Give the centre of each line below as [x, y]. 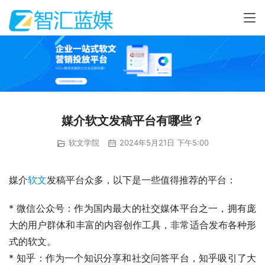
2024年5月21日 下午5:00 [163, 143]
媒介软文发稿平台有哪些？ [132, 121]
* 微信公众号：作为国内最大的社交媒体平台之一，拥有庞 [132, 208]
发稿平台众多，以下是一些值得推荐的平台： [141, 180]
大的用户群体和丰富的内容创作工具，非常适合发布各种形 [132, 224]
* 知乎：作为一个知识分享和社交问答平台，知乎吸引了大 [132, 258]
